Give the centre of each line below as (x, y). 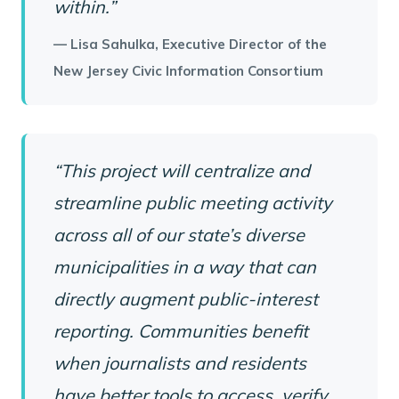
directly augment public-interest (186, 299)
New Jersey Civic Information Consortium (188, 71)
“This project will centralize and (182, 171)
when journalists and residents (180, 363)
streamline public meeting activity (193, 203)
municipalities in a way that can (185, 267)
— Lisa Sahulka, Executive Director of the (190, 44)
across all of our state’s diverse (179, 235)
